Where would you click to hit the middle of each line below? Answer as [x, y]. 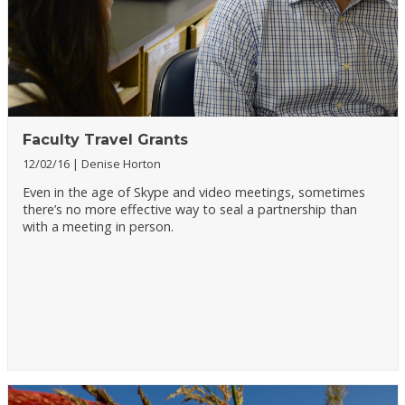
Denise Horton [121, 163]
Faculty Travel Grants [105, 139]
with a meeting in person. [98, 226]
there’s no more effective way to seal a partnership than [189, 209]
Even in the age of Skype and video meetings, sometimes [193, 192]
